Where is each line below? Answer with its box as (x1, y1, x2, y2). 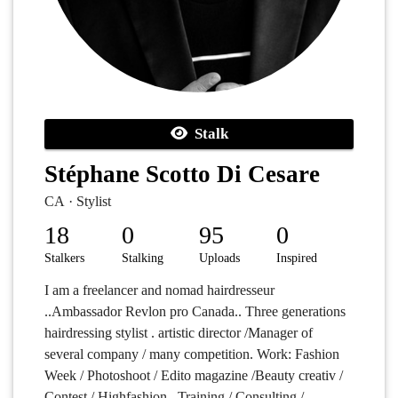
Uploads (199, 251, 240, 265)
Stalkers (44, 251, 84, 265)
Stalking (122, 251, 163, 265)
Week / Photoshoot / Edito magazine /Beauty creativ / (44, 368, 343, 383)
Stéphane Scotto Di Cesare (44, 161, 320, 187)
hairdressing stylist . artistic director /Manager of (44, 325, 313, 340)
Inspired (276, 251, 317, 265)
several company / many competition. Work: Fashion (44, 346, 339, 362)
